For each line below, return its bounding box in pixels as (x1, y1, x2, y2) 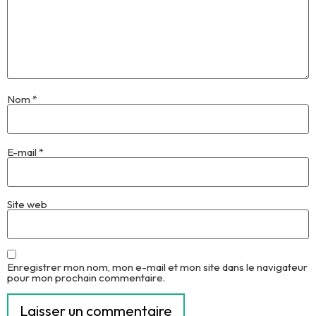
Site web (7, 197, 47, 211)
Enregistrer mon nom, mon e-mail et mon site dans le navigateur (7, 260, 308, 274)
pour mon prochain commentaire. (7, 271, 165, 285)
